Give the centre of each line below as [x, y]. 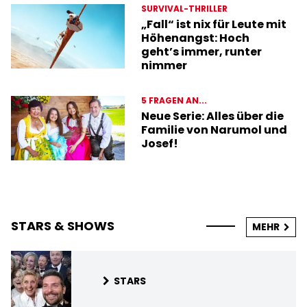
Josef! [160, 144]
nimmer [164, 66]
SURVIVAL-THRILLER [186, 9]
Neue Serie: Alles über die [213, 116]
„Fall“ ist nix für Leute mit [214, 25]
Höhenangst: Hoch [196, 38]
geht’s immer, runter [202, 52]
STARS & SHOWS [63, 226]
